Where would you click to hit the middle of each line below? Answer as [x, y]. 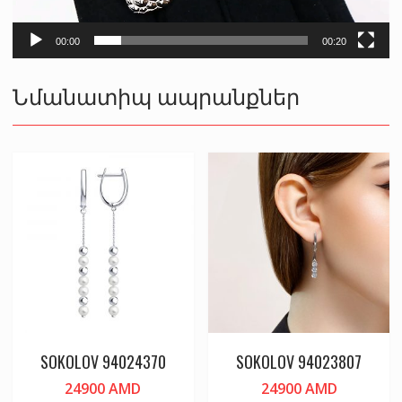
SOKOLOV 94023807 [299, 362]
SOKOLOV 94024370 [103, 362]
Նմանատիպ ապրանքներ [156, 95]
